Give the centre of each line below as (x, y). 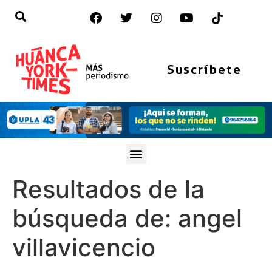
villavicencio (84, 247)
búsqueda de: (95, 218)
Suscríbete (204, 69)
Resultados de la (108, 189)
